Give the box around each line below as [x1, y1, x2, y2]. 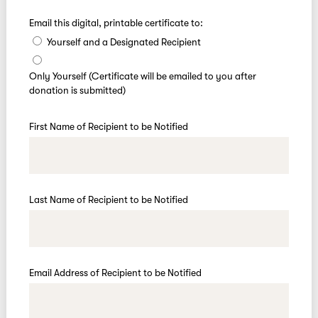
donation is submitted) [28, 84, 126, 96]
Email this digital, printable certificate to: [28, 17, 203, 28]
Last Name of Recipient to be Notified [28, 194, 188, 205]
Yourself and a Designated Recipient [46, 36, 201, 48]
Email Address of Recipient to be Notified [28, 267, 202, 278]
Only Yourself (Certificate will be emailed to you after [28, 70, 256, 82]
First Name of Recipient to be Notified [28, 121, 188, 132]
